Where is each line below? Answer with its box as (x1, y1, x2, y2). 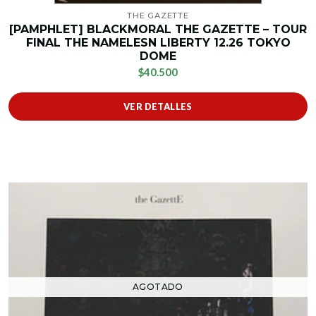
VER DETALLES (123, 101, 193, 113)
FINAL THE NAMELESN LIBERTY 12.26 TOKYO (25, 36, 291, 50)
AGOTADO (133, 281, 183, 293)
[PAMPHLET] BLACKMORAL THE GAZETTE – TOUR (9, 23, 307, 37)
